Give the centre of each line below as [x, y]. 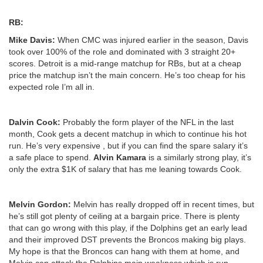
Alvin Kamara [120, 157]
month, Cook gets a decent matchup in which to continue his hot [128, 134]
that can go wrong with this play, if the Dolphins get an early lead [128, 227]
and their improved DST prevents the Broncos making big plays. [127, 239]
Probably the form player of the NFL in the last [148, 122]
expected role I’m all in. [52, 87]
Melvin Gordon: [41, 204]
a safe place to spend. [51, 157]
